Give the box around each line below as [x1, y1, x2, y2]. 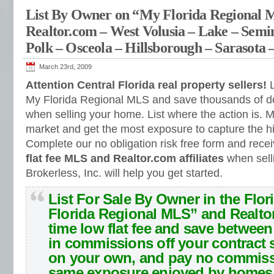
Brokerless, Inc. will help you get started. [26, 167, 223, 179]
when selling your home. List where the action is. [26, 108, 265, 120]
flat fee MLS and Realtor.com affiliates [26, 152, 224, 165]
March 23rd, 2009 [39, 63, 92, 70]
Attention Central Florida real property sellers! [26, 79, 267, 91]
